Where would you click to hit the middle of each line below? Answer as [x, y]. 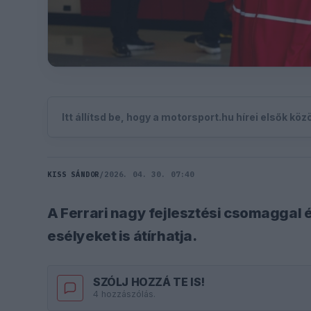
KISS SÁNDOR [74, 174]
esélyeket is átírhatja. [122, 235]
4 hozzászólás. [124, 294]
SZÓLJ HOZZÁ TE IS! [149, 282]
